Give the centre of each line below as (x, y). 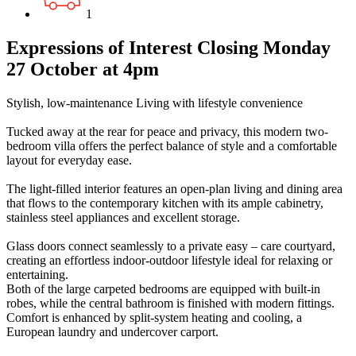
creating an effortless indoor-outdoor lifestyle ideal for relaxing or (169, 260)
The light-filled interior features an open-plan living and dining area (174, 188)
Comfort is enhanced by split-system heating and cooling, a (154, 317)
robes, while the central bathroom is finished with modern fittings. (170, 303)
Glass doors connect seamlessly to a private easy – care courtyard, (171, 246)
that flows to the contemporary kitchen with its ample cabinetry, (165, 203)
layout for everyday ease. (69, 160)
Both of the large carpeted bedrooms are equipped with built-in (163, 288)
